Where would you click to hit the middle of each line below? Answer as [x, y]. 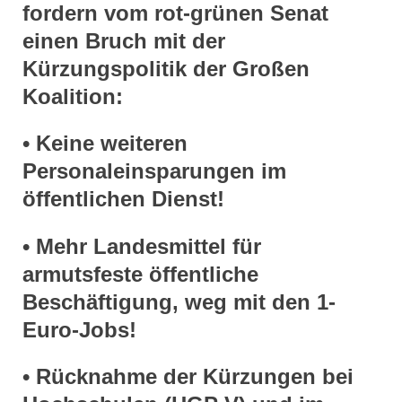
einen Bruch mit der [124, 40]
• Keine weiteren [105, 144]
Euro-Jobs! [79, 329]
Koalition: [73, 96]
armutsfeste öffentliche [140, 274]
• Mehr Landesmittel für [142, 246]
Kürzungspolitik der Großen [166, 68]
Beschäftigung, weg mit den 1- [179, 301]
